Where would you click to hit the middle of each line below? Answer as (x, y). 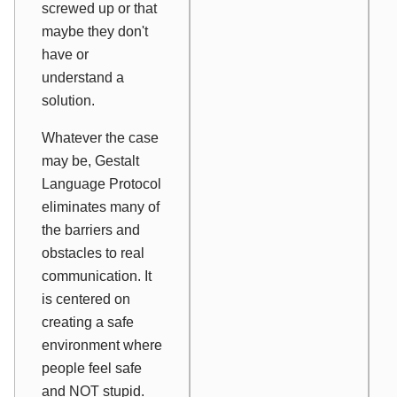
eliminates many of (101, 206)
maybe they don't (95, 31)
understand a (83, 77)
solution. (68, 100)
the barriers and (91, 230)
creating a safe (88, 322)
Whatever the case (100, 137)
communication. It (97, 276)
